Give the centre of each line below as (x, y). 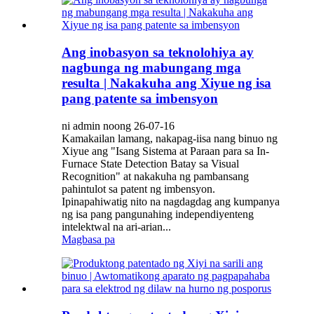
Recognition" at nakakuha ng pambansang (155, 176)
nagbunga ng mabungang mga (151, 68)
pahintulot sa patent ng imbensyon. (138, 189)
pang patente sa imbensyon (140, 99)
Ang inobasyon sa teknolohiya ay (158, 53)
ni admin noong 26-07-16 (118, 125)
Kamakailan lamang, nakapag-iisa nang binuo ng (170, 138)
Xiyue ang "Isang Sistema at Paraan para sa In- (165, 151)
